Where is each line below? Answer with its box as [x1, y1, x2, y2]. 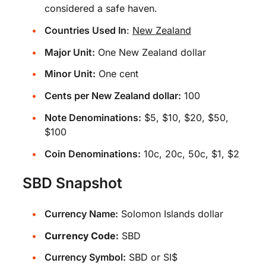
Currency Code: [44, 229, 119, 242]
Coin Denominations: [44, 147, 141, 160]
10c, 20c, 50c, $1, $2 [140, 147, 239, 160]
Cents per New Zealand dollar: [44, 90, 181, 102]
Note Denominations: [44, 111, 141, 123]
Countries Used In [44, 24, 126, 36]
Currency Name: [44, 207, 118, 220]
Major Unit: [44, 46, 95, 58]
